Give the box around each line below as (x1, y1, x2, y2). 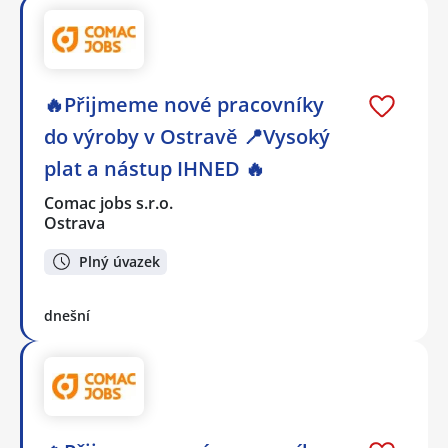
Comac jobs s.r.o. (44, 191, 175, 214)
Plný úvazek (79, 251, 160, 271)
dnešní (44, 306, 90, 326)
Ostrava (44, 211, 105, 234)
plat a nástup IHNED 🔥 (44, 154, 265, 182)
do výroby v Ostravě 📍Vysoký (44, 122, 330, 150)
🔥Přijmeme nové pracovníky (44, 90, 324, 118)
